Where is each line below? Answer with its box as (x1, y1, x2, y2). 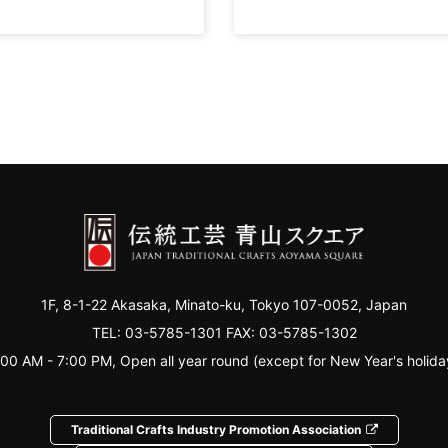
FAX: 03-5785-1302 (221, 323, 357, 341)
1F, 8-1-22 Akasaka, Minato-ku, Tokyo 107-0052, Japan (41, 295, 407, 313)
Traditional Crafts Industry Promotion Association (70, 421, 361, 437)
